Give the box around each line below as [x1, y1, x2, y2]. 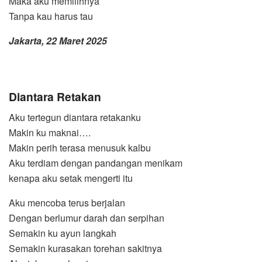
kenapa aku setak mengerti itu [9, 171, 133, 185]
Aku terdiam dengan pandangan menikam [9, 156, 182, 170]
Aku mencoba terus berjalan [9, 196, 125, 210]
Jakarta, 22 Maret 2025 [9, 34, 107, 48]
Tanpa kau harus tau [9, 9, 93, 23]
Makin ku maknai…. [9, 126, 91, 140]
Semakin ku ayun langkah [9, 226, 116, 240]
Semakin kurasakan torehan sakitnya [9, 242, 162, 256]
